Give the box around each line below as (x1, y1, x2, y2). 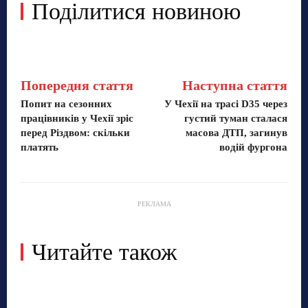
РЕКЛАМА (137, 199, 171, 208)
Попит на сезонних (21, 98, 112, 109)
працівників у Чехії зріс (21, 112, 133, 124)
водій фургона (219, 141, 287, 153)
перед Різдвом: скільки (21, 126, 130, 138)
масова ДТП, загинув (185, 126, 287, 138)
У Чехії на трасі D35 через (164, 98, 287, 109)
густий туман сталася (184, 112, 287, 124)
